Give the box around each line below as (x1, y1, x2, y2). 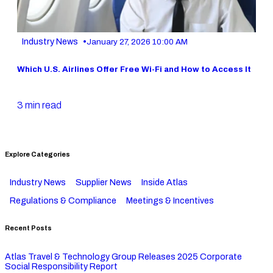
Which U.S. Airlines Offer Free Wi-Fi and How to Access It (17, 64, 251, 74)
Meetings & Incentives (126, 195, 214, 205)
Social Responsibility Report (5, 261, 118, 271)
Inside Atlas (141, 177, 188, 187)
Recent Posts (5, 224, 52, 232)
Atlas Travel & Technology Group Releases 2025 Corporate (5, 251, 242, 261)
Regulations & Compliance (10, 195, 116, 205)
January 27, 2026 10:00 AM (87, 37, 188, 46)
